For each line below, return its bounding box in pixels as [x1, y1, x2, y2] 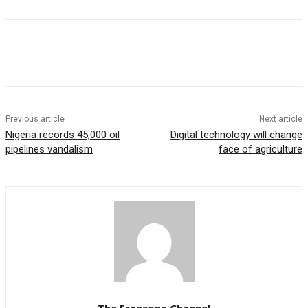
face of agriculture [218, 143, 302, 156]
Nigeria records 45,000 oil [5, 129, 120, 142]
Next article [258, 114, 302, 124]
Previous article [5, 114, 65, 124]
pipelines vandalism [5, 143, 93, 156]
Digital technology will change [170, 129, 302, 142]
